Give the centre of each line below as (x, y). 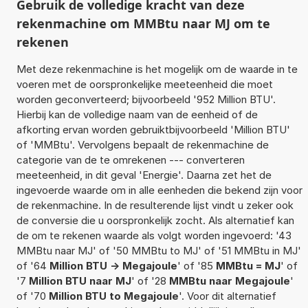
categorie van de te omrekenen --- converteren (130, 159)
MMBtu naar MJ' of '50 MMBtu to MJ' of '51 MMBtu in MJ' (158, 250)
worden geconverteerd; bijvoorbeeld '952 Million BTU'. (146, 99)
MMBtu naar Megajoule (229, 280)
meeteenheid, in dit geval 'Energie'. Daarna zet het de (144, 175)
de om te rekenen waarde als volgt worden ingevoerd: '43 (154, 235)
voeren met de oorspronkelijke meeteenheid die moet (144, 84)
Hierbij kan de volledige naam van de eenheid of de (137, 114)
